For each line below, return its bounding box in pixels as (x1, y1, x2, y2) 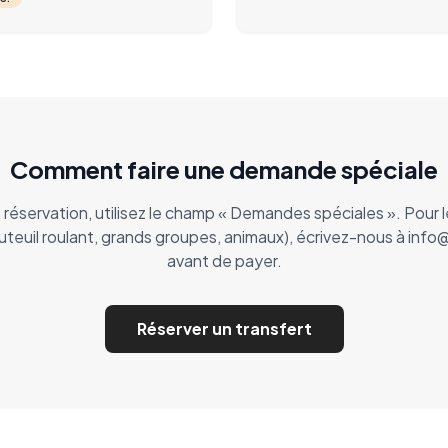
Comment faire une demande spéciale (10, 154, 438, 184)
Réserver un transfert (136, 318, 312, 339)
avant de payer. (166, 250, 282, 271)
